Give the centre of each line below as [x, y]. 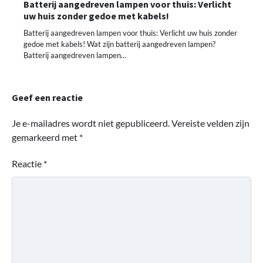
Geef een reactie [47, 97]
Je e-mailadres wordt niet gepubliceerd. [91, 123]
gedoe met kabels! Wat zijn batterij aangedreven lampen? [119, 44]
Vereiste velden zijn [210, 123]
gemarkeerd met [45, 137]
